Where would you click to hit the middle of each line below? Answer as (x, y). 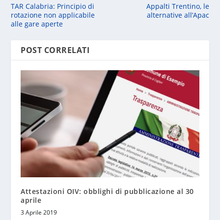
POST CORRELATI (55, 50)
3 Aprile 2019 (39, 212)
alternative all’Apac (178, 15)
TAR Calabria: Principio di (53, 6)
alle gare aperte (37, 24)
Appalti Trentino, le (178, 6)
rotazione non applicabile (53, 15)
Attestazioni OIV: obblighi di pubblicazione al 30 (107, 191)
